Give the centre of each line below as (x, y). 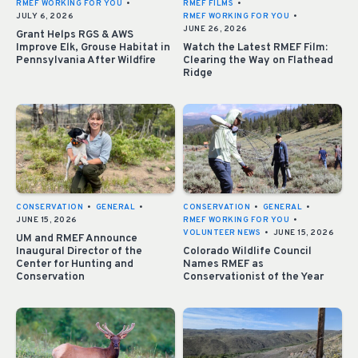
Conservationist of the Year (253, 276)
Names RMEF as (223, 264)
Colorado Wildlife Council (247, 251)
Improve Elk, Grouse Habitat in (93, 47)
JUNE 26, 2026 (215, 29)
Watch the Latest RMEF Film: (255, 47)
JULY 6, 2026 (45, 16)
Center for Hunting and (75, 264)
